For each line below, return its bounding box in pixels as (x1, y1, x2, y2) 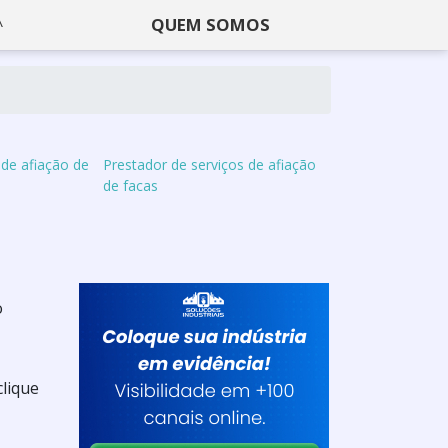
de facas (103, 176, 159, 195)
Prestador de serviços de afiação (103, 155, 317, 174)
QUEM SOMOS (151, 13, 270, 36)
